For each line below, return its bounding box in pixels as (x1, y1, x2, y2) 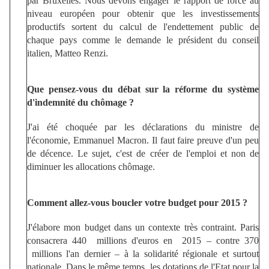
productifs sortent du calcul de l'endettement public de (27, 21, 259, 32)
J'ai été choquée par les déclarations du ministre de (27, 121, 259, 132)
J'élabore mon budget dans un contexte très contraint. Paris (27, 222, 259, 232)
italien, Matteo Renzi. (27, 47, 108, 58)
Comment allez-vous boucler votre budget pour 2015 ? (27, 197, 247, 208)
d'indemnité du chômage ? (27, 97, 134, 107)
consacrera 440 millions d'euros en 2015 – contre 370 (27, 235, 259, 246)
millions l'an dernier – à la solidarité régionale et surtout (27, 248, 259, 259)
